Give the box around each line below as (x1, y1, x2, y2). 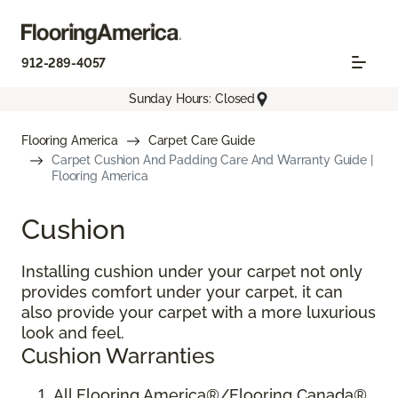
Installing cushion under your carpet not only (21, 261, 362, 281)
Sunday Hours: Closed (128, 92, 256, 107)
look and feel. (21, 322, 124, 342)
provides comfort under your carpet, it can (21, 282, 343, 301)
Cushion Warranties (21, 342, 215, 369)
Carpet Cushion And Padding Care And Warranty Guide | (52, 152, 373, 167)
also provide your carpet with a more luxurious (21, 302, 376, 322)
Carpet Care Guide (147, 132, 255, 147)
